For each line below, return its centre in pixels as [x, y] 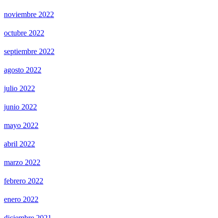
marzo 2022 [22, 163]
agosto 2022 [23, 70]
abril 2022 [19, 144]
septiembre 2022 [29, 52]
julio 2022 [19, 89]
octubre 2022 [24, 33]
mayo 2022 [21, 126]
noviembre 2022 [29, 15]
